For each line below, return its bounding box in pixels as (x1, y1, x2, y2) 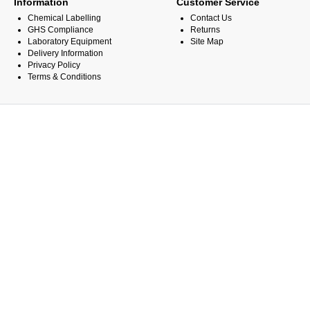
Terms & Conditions (28, 72, 101, 82)
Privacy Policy (28, 60, 80, 70)
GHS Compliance (28, 25, 93, 35)
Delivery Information (28, 48, 103, 58)
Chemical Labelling (28, 13, 101, 23)
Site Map (190, 37, 224, 46)
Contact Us (190, 13, 232, 23)
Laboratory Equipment (28, 37, 111, 46)
